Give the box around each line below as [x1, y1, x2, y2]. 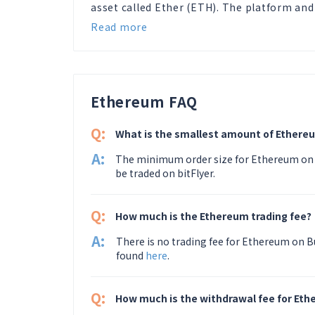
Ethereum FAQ [91, 91, 198, 112]
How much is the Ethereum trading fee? [115, 209, 311, 223]
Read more [91, 20, 148, 34]
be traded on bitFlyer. [115, 166, 216, 180]
